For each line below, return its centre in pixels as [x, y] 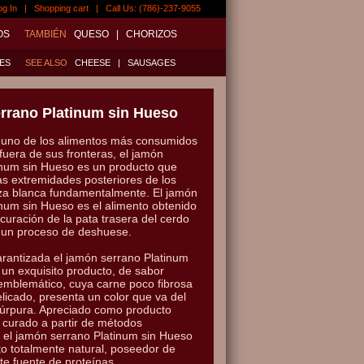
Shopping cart [61, 8]
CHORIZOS [152, 34]
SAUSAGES [152, 63]
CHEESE [93, 63]
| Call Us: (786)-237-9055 [145, 8]
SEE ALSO [49, 63]
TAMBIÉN [48, 34]
